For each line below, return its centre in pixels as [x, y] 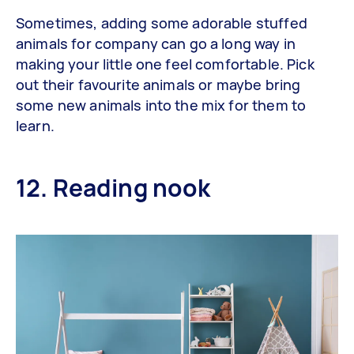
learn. [35, 125]
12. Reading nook [113, 187]
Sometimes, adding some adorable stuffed [162, 23]
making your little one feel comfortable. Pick [165, 64]
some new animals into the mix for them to [161, 105]
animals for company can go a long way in [156, 43]
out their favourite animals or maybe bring [158, 84]
